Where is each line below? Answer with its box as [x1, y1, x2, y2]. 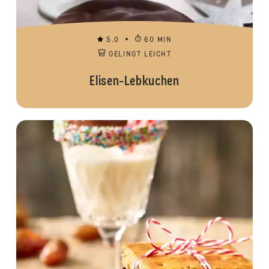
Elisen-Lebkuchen [89, 75, 180, 88]
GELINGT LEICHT [109, 51, 172, 58]
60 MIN [144, 37, 172, 44]
